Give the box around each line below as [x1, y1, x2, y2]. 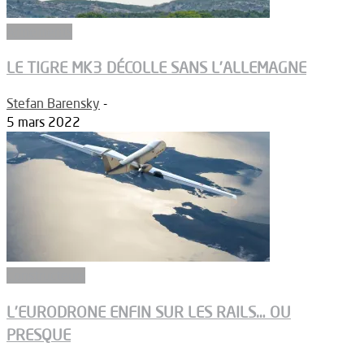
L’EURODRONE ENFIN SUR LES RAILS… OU [6, 301, 291, 322]
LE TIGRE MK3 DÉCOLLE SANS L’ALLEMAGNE [6, 58, 306, 78]
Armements [6, 23, 72, 40]
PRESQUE [6, 324, 71, 344]
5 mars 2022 [6, 114, 80, 130]
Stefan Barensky [6, 95, 100, 111]
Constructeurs [6, 267, 85, 284]
